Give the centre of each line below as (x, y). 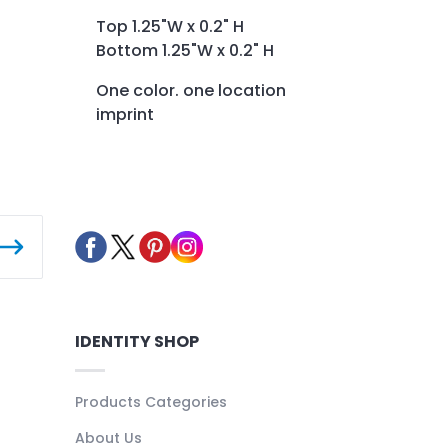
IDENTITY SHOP (136, 341)
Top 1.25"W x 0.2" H (170, 26)
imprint (125, 114)
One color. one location (191, 90)
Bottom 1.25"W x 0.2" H (185, 50)
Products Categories (150, 401)
